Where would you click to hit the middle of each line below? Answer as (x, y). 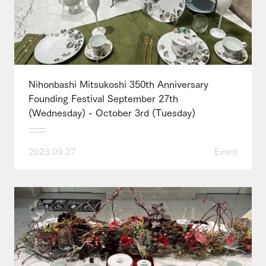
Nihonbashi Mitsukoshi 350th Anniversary (118, 83)
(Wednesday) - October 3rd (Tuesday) (112, 112)
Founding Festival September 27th (103, 98)
